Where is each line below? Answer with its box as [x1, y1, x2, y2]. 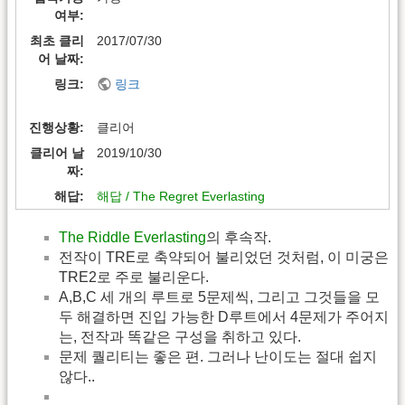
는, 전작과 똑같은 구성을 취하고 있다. [59, 328, 301, 344]
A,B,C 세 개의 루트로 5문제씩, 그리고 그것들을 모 [59, 288, 380, 305]
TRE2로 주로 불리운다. [59, 268, 209, 285]
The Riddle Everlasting [59, 229, 206, 245]
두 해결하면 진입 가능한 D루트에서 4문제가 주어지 [59, 308, 389, 325]
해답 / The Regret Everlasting [97, 189, 266, 204]
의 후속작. [206, 229, 271, 245]
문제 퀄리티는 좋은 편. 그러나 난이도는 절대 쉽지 [59, 348, 377, 364]
